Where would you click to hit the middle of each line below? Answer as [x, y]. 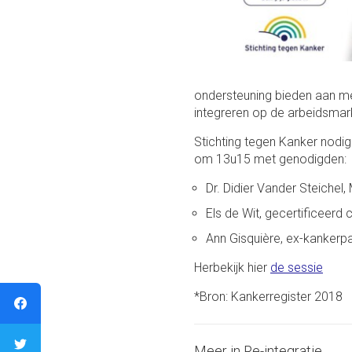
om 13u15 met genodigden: [270, 159]
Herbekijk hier [232, 268]
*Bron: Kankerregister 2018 [268, 297]
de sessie [296, 268]
